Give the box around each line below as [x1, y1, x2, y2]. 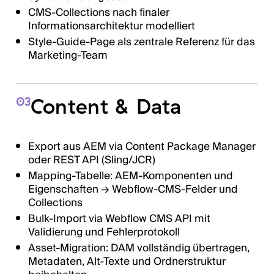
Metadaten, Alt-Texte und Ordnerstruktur [28, 253, 226, 271]
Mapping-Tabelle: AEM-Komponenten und [28, 166, 233, 185]
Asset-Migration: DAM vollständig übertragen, [28, 239, 250, 257]
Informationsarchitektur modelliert [28, 17, 195, 35]
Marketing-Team [28, 46, 108, 65]
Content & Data [30, 93, 182, 120]
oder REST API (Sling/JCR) [28, 150, 155, 169]
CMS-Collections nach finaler [28, 3, 169, 21]
